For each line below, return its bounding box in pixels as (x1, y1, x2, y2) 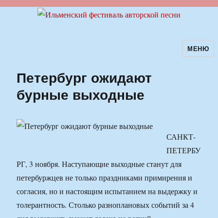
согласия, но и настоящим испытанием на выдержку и (17, 186, 198, 197)
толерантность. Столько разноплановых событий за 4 (17, 200, 195, 210)
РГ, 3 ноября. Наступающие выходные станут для (17, 159, 182, 169)
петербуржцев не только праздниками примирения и (17, 172, 193, 183)
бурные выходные (17, 84, 145, 105)
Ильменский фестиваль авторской (3, 47, 199, 63)
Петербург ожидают (17, 67, 152, 88)
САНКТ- (166, 131, 196, 142)
